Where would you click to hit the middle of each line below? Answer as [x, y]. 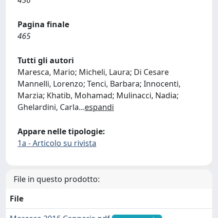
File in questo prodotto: [57, 179]
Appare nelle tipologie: [61, 131]
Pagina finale [43, 24]
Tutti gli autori [46, 60]
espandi [99, 107]
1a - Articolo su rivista [57, 143]
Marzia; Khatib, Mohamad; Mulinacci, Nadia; [98, 95]
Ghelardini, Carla [48, 107]
